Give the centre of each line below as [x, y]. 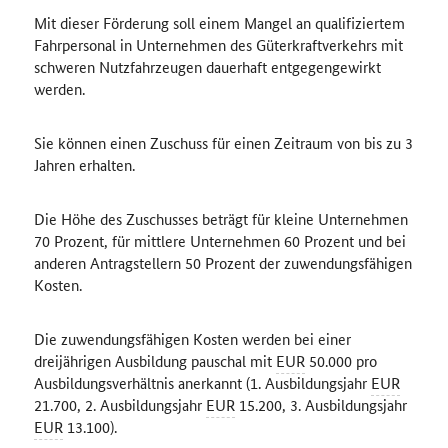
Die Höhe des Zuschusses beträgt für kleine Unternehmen [220, 218]
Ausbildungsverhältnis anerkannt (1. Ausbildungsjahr [202, 382]
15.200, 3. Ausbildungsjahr [320, 404]
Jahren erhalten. [84, 164]
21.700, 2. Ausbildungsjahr [119, 404]
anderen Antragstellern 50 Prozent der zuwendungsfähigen [222, 262]
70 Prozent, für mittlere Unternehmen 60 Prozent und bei [219, 240]
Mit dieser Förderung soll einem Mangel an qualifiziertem [219, 22]
